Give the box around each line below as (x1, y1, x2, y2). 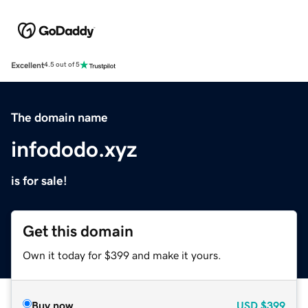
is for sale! (11, 174, 67, 187)
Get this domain (23, 223, 133, 239)
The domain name (11, 111, 108, 124)
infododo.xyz (11, 137, 137, 160)
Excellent (11, 60, 44, 69)
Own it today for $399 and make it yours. (23, 249, 221, 261)
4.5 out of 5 (44, 61, 80, 69)
